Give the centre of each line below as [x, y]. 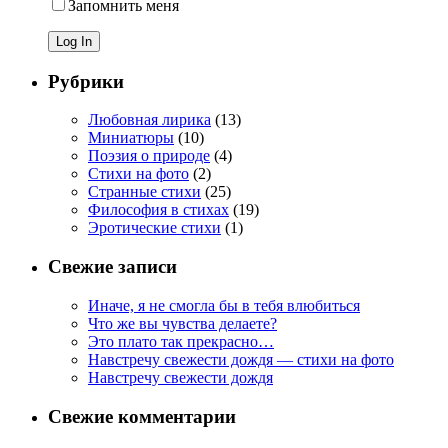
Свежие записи [112, 267]
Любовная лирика [149, 120]
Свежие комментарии [142, 416]
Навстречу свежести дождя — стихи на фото [241, 359]
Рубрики [86, 81]
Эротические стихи [154, 228]
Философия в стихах [158, 210]
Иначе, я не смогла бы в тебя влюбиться [224, 305]
